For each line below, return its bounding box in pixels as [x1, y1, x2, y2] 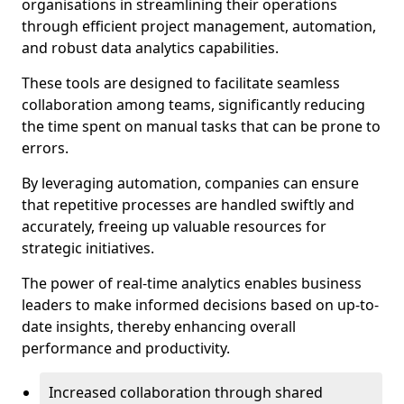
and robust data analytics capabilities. [22, 38, 279, 58]
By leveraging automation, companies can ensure [22, 173, 359, 193]
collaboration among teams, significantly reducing [22, 95, 365, 115]
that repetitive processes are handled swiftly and [22, 195, 354, 215]
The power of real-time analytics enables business [22, 273, 362, 293]
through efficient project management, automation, [22, 16, 376, 36]
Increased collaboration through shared [49, 382, 323, 402]
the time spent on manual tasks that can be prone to [22, 116, 381, 136]
